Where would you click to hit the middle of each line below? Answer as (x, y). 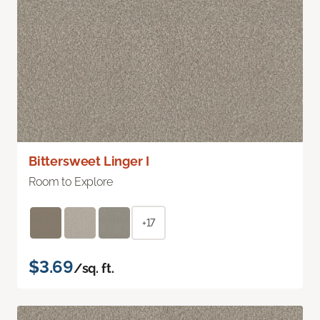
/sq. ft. (94, 269)
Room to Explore (71, 182)
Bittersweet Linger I (89, 161)
